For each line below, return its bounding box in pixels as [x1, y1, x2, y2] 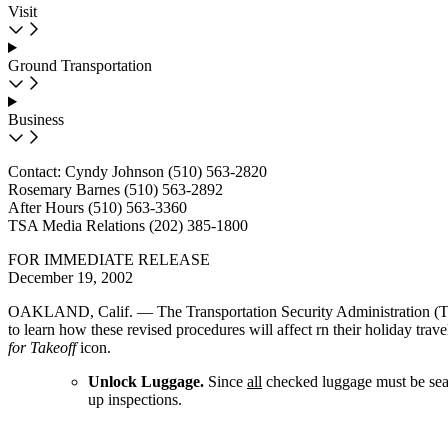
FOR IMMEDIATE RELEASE [8, 251, 210, 268]
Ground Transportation [8, 57, 152, 74]
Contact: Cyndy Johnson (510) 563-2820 [8, 163, 267, 180]
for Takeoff [8, 339, 76, 356]
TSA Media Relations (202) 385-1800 [8, 217, 248, 234]
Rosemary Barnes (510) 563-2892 [8, 181, 223, 198]
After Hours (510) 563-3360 [8, 199, 187, 216]
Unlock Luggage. [88, 373, 204, 390]
